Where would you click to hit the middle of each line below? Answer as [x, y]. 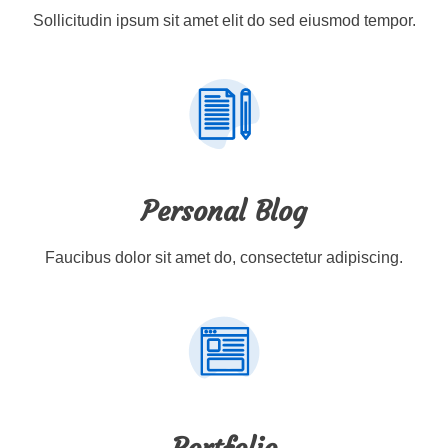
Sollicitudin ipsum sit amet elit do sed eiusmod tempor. [224, 21]
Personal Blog [224, 212]
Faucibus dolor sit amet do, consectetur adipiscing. [224, 258]
